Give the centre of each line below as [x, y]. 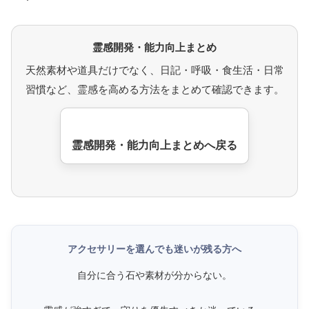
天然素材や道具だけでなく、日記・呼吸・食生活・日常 [154, 70]
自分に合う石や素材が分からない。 [154, 275]
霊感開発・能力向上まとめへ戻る [154, 146]
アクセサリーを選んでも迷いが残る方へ [154, 249]
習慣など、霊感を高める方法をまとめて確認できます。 [154, 90]
